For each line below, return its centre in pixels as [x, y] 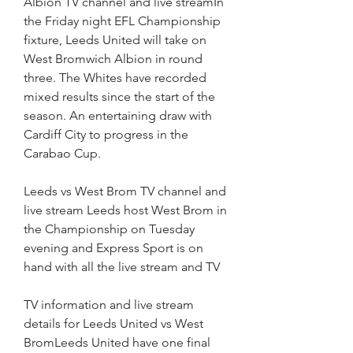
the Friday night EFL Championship [122, 21]
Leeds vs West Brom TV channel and [125, 191]
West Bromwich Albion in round [113, 59]
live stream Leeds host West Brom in [125, 210]
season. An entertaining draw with [118, 116]
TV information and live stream [109, 305]
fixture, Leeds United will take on [115, 40]
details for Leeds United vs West [113, 324]
